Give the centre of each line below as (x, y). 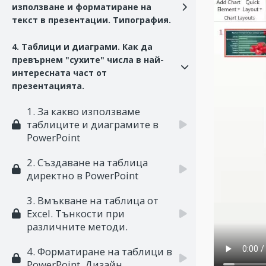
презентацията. (48, 86)
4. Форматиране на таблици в (99, 251)
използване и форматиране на (82, 7)
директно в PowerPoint (83, 175)
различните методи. (77, 227)
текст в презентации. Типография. (91, 20)
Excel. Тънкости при (76, 213)
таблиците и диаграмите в (93, 124)
